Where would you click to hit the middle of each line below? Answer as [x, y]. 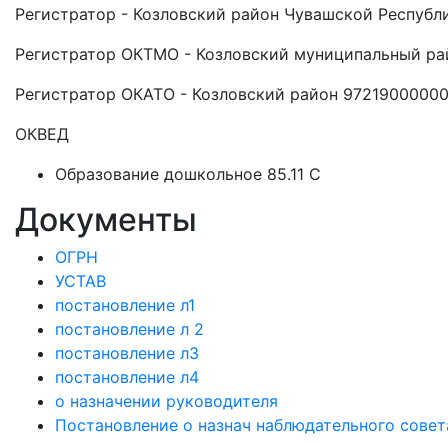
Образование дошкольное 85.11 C [188, 174]
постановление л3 [127, 353]
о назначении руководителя [166, 401]
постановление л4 [127, 377]
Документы [106, 219]
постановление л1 [125, 305]
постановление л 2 [129, 329]
